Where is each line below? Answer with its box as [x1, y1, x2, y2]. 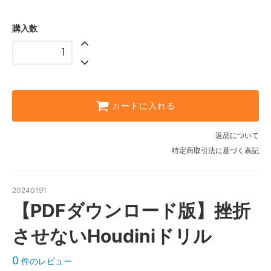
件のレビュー [19, 256, 72, 267]
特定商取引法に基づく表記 [172, 146, 259, 155]
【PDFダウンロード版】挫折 [12, 200, 250, 222]
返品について [215, 131, 259, 140]
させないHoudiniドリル [12, 225, 212, 247]
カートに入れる [112, 100, 175, 112]
